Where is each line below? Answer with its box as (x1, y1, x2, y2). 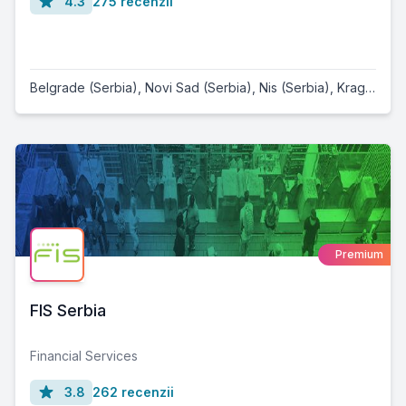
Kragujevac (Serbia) (337, 79, 365, 95)
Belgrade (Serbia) (30, 79, 138, 95)
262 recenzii (92, 383, 174, 400)
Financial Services (30, 347, 138, 363)
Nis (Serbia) (259, 79, 330, 95)
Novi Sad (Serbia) (145, 79, 252, 95)
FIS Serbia (30, 300, 106, 320)
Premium (335, 246, 383, 261)
